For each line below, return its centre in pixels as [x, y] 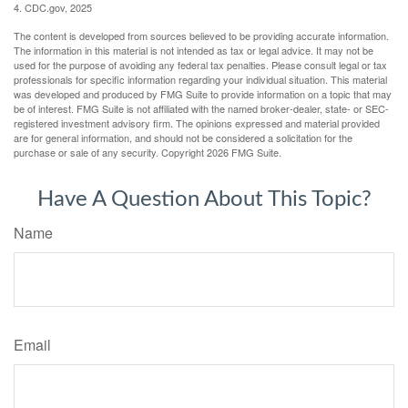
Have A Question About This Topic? [204, 200]
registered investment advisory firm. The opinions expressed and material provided [197, 123]
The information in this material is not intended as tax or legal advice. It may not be [194, 51]
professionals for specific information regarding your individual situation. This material [200, 80]
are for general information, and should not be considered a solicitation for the [183, 138]
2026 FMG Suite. [244, 153]
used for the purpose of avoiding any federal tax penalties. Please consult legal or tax [200, 65]
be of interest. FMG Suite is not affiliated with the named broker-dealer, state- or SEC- [201, 109]
